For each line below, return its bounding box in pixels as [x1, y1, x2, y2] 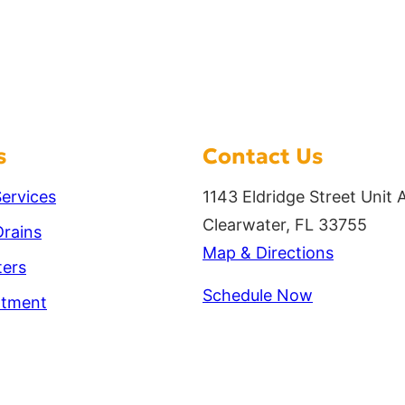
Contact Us [202, 143, 323, 171]
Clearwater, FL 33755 [202, 215, 367, 235]
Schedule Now [202, 286, 313, 306]
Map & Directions [202, 243, 334, 263]
